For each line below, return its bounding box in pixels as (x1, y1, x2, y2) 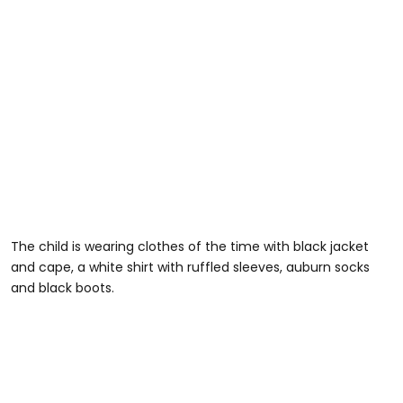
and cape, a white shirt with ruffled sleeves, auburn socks (11, 257, 370, 276)
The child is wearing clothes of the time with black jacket (11, 237, 369, 255)
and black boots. (11, 278, 114, 297)
